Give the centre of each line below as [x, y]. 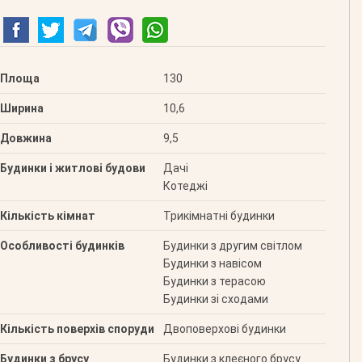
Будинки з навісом [212, 264]
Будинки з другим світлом [232, 246]
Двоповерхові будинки [224, 329]
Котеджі [185, 186]
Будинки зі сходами [215, 299]
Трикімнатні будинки [219, 216]
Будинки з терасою [214, 282]
